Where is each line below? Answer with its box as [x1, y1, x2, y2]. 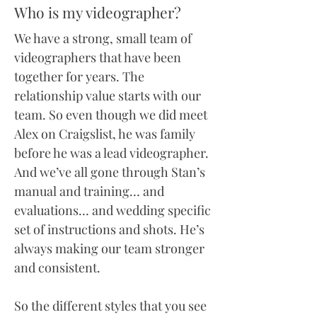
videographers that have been [14, 49, 181, 66]
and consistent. [14, 259, 100, 276]
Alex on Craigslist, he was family [14, 125, 195, 142]
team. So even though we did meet [14, 106, 207, 123]
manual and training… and [14, 183, 164, 200]
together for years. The [14, 68, 144, 85]
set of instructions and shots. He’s [14, 221, 204, 238]
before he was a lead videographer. [14, 144, 209, 161]
